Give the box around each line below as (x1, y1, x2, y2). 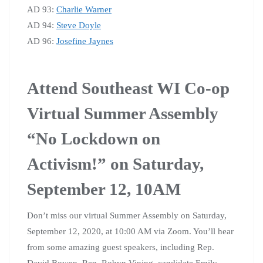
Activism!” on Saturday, (27, 154, 204, 173)
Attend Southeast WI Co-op (27, 78, 230, 97)
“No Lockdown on (27, 129, 160, 148)
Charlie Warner (56, 4, 112, 14)
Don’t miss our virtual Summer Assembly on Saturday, (27, 210, 227, 220)
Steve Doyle (56, 20, 101, 30)
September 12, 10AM (27, 179, 181, 198)
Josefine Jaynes (56, 36, 113, 46)
